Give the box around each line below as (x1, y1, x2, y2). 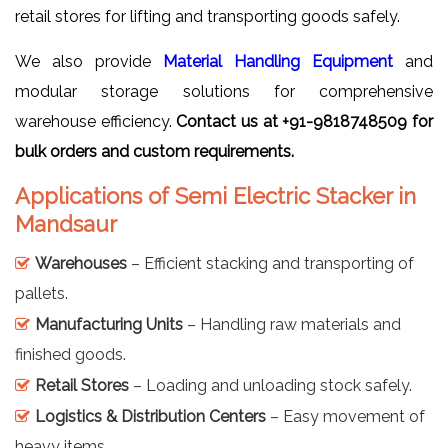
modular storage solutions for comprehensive (15, 81, 433, 101)
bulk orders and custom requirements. (15, 141, 294, 161)
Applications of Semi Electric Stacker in (15, 182, 416, 209)
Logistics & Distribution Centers (35, 406, 266, 426)
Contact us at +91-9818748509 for (176, 111, 434, 131)
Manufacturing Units (35, 314, 183, 334)
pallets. (15, 283, 68, 303)
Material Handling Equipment (163, 51, 393, 71)
